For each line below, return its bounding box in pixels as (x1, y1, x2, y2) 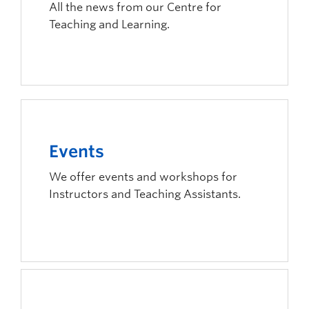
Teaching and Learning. (49, 18, 170, 31)
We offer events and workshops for (49, 170, 237, 183)
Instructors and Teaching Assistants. (49, 188, 241, 201)
